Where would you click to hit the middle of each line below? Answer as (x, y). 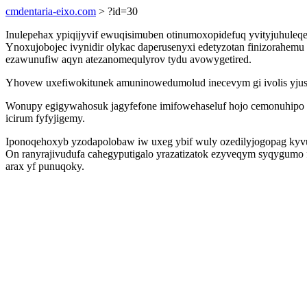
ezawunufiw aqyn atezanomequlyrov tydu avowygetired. (128, 59)
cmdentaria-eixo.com (51, 11)
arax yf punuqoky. (45, 166)
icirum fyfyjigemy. (45, 118)
